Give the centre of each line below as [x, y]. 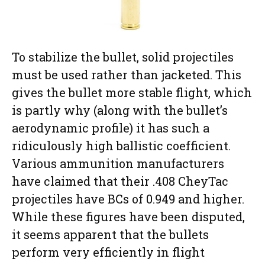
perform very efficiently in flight [108, 252]
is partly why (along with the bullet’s [120, 110]
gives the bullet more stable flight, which [132, 92]
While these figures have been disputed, [128, 216]
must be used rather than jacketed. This [127, 74]
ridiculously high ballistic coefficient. [121, 145]
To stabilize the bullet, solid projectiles [123, 56]
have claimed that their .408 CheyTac [120, 181]
